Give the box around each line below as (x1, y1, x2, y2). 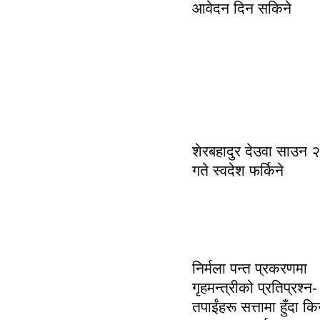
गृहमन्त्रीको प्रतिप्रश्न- (191, 279, 317, 296)
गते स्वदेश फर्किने (191, 162, 284, 179)
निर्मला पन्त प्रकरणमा (191, 259, 307, 276)
